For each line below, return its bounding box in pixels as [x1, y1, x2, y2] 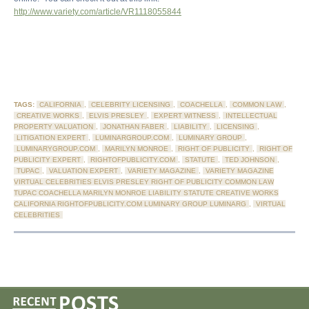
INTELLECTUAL [226, 112, 277, 120]
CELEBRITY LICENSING [91, 101, 170, 109]
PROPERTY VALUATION [14, 123, 93, 131]
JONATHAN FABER [103, 123, 164, 131]
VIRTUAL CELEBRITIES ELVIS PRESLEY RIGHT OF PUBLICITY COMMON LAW [14, 178, 274, 186]
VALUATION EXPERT [49, 167, 118, 175]
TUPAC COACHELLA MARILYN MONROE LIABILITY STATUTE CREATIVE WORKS [14, 189, 279, 197]
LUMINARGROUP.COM [95, 134, 169, 142]
